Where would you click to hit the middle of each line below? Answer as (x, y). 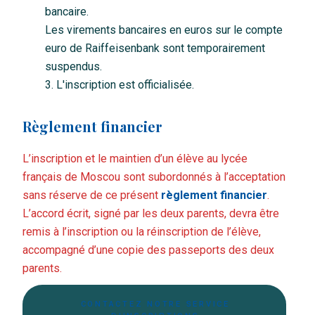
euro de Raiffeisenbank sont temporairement (155, 49)
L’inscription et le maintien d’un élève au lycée (135, 159)
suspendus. (75, 67)
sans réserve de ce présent (91, 195)
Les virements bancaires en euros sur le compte (163, 30)
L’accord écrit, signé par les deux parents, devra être (150, 214)
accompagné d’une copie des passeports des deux (148, 250)
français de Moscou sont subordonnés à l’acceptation (154, 177)
